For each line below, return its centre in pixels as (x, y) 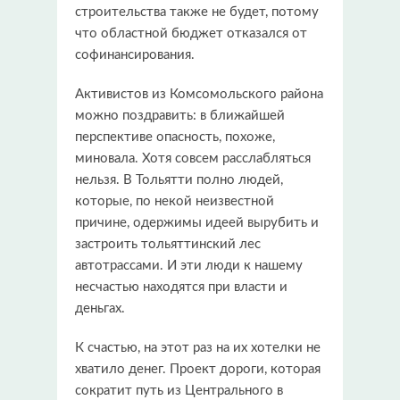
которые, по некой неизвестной (175, 201)
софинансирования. (137, 54)
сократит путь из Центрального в (179, 390)
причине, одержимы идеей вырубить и (197, 222)
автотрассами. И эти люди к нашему (189, 265)
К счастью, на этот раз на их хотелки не (198, 347)
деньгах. (100, 308)
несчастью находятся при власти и (181, 287)
